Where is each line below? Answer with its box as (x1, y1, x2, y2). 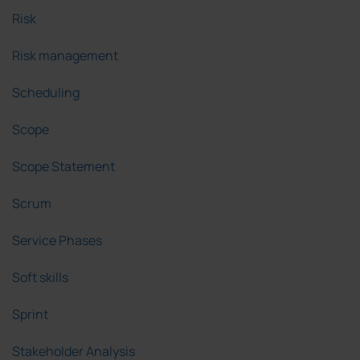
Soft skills (12, 268, 68, 287)
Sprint (12, 305, 48, 324)
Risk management (12, 47, 118, 65)
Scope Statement (12, 157, 115, 176)
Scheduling (12, 84, 80, 102)
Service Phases (12, 231, 102, 250)
